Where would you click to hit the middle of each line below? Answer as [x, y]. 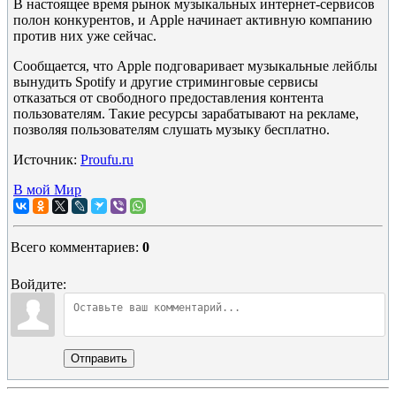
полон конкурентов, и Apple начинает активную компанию [193, 20]
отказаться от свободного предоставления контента [168, 98]
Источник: [47, 160]
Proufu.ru [107, 160]
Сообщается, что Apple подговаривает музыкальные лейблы [195, 66]
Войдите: [38, 284]
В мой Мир [47, 190]
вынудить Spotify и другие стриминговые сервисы [166, 82]
